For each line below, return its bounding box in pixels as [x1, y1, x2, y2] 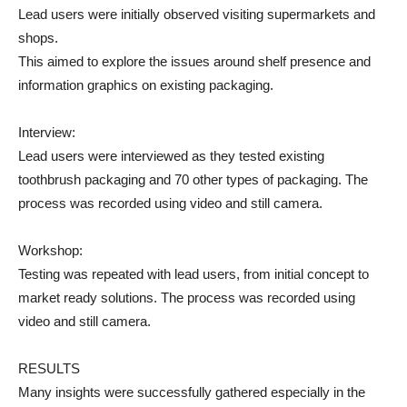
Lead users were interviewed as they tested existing [18, 147, 324, 164]
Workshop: [18, 242, 83, 258]
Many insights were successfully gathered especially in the [18, 383, 365, 400]
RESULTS [18, 360, 80, 376]
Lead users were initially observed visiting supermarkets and [18, 5, 375, 22]
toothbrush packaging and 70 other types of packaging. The [18, 171, 368, 187]
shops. [18, 29, 58, 45]
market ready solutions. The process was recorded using [18, 289, 355, 305]
